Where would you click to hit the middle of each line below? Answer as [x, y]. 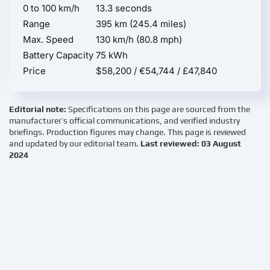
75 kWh [112, 55]
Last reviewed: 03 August [191, 144]
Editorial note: [39, 109]
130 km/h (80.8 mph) [139, 40]
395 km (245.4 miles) [141, 24]
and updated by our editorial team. [75, 144]
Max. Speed [48, 40]
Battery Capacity [58, 55]
